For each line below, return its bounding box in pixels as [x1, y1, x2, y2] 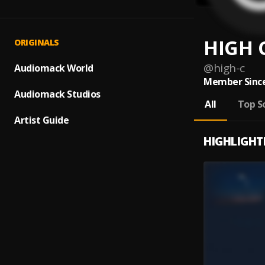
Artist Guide [14, 114, 69, 127]
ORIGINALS [14, 37, 59, 48]
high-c [213, 60, 245, 76]
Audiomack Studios [14, 88, 101, 101]
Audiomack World [14, 62, 93, 75]
